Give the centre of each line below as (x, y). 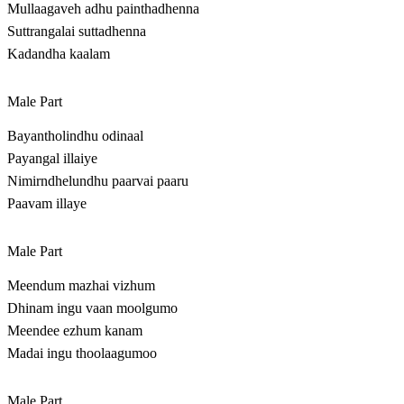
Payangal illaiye (52, 159)
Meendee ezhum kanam (75, 331)
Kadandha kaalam (59, 54)
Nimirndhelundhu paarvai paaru (98, 181)
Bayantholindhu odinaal (75, 136)
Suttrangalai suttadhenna (77, 32)
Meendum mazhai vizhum (81, 286)
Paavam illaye (47, 204)
